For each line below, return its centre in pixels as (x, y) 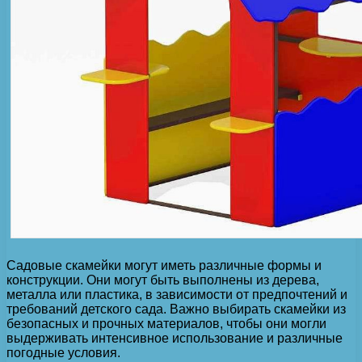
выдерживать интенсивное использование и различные (175, 338)
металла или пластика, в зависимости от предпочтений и (177, 294)
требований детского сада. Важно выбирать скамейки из (176, 309)
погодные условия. (63, 352)
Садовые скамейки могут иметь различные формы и (164, 265)
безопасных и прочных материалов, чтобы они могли (166, 323)
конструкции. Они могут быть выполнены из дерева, (163, 280)
